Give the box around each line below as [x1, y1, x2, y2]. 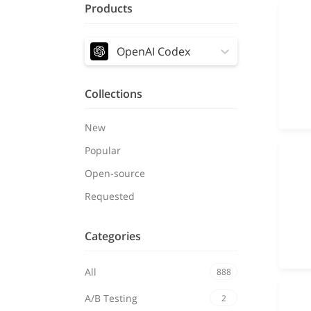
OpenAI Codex [117, 44, 190, 59]
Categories [85, 228, 141, 244]
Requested [85, 190, 135, 203]
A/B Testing [85, 291, 137, 305]
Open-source [85, 167, 145, 180]
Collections [85, 86, 142, 101]
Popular [85, 144, 121, 157]
